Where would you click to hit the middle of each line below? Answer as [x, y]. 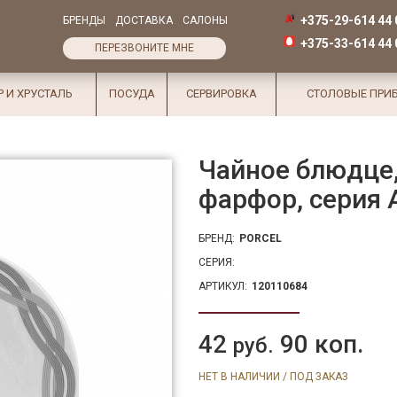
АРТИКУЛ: [223, 286]
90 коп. [319, 344]
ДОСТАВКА [144, 20]
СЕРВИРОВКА [222, 93]
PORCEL [262, 238]
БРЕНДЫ [84, 20]
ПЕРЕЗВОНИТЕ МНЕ [145, 48]
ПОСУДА [132, 93]
